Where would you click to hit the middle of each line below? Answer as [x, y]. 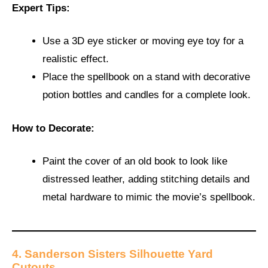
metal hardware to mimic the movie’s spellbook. [149, 197]
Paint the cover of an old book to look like [135, 162]
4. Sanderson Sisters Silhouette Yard [112, 254]
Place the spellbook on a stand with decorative [146, 77]
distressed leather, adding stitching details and [146, 179]
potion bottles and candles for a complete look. [147, 95]
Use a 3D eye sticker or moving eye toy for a [143, 41]
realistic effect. [76, 59]
